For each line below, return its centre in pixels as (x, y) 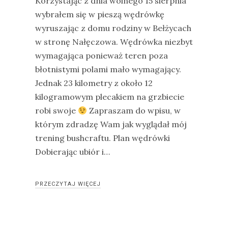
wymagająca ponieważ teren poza (102, 55)
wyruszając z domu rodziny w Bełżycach (113, 28)
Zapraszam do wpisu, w (134, 110)
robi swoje (56, 110)
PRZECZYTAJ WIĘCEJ (68, 184)
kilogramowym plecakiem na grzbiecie (110, 97)
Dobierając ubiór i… (73, 152)
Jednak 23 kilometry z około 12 (94, 83)
